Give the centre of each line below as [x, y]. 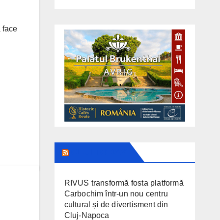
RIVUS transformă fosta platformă [124, 183]
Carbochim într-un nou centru [116, 194]
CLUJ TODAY [98, 152]
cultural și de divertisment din [116, 205]
